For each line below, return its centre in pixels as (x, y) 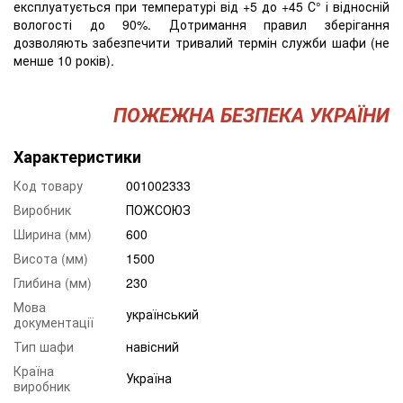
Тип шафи (44, 346)
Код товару (48, 185)
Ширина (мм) (53, 233)
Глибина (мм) (53, 282)
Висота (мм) (51, 258)
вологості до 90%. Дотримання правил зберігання (201, 24)
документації (54, 322)
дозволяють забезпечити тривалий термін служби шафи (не (201, 42)
